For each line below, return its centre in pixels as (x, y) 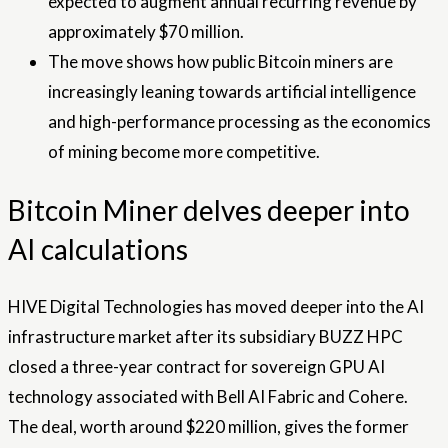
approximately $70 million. (146, 32)
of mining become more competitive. (184, 152)
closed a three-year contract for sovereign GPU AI (196, 366)
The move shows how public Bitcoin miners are (220, 62)
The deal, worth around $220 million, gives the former (208, 426)
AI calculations (98, 248)
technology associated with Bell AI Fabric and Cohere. (208, 396)
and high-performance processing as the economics (239, 122)
